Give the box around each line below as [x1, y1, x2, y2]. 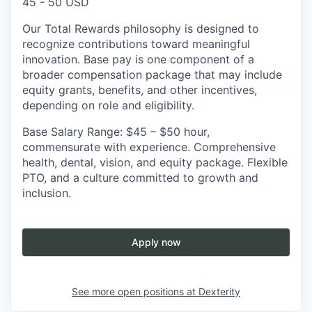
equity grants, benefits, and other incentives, [22, 82, 257, 97]
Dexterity [198, 285, 240, 297]
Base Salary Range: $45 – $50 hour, [22, 124, 210, 139]
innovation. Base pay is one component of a [22, 52, 254, 66]
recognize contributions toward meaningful [22, 36, 250, 51]
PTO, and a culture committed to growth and [22, 170, 258, 185]
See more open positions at [72, 285, 198, 297]
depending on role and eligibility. [22, 97, 194, 112]
